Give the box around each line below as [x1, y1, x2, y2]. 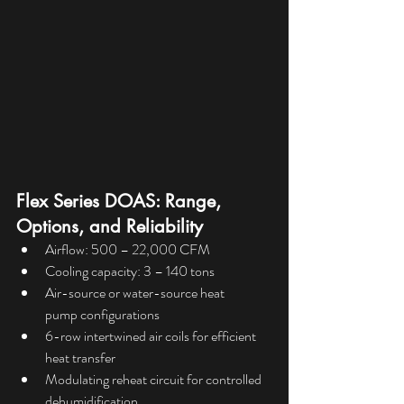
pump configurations [45, 304, 160, 326]
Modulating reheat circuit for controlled [45, 369, 264, 390]
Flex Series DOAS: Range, [16, 189, 226, 214]
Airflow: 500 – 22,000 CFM [45, 239, 210, 261]
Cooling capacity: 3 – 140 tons [45, 261, 215, 282]
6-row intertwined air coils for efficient [45, 326, 259, 347]
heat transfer [45, 347, 115, 369]
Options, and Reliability [16, 215, 203, 239]
